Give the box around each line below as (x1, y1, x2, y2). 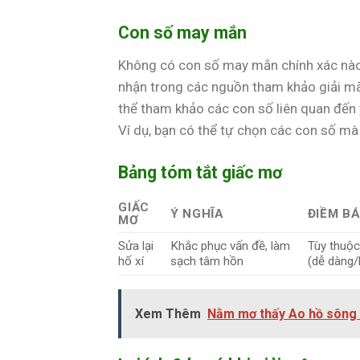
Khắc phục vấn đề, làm (170, 238, 290, 253)
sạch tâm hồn (170, 253, 243, 268)
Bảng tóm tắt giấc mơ (118, 162, 282, 183)
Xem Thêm (135, 305, 201, 321)
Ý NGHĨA (170, 206, 224, 221)
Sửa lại (118, 238, 153, 253)
